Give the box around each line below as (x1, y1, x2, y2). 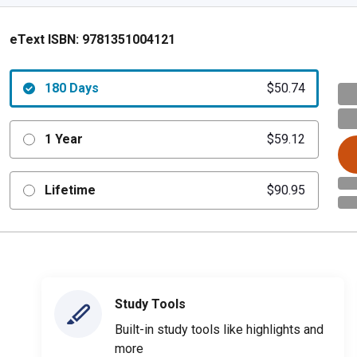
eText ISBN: (10, 32, 79, 47)
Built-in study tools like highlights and (115, 321, 324, 337)
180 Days (44, 80, 99, 96)
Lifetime (44, 182, 96, 198)
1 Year (44, 131, 83, 147)
